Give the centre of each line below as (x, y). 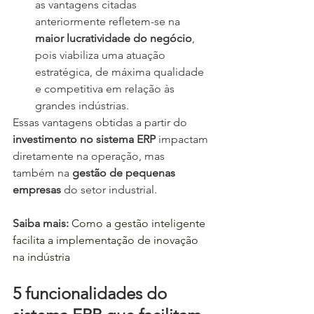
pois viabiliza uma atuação (102, 55)
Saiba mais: (42, 224)
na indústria (41, 257)
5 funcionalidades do (92, 294)
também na (42, 173)
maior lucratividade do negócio (114, 39)
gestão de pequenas (125, 173)
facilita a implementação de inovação (107, 240)
